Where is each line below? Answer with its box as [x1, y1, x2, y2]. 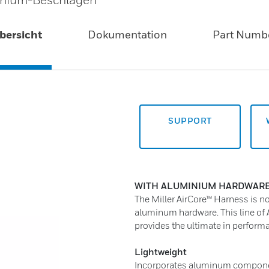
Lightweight [134, 246, 187, 257]
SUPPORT [168, 115, 212, 125]
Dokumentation [88, 28, 167, 41]
